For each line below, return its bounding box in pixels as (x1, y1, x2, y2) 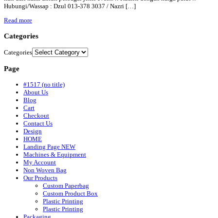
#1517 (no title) (23, 80, 65, 88)
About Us (23, 88, 48, 96)
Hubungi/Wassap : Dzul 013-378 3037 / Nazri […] (4, 2, 136, 10)
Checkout (23, 111, 49, 119)
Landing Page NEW (23, 143, 75, 150)
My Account (23, 158, 56, 166)
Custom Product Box (43, 189, 98, 197)
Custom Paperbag (43, 182, 89, 189)
